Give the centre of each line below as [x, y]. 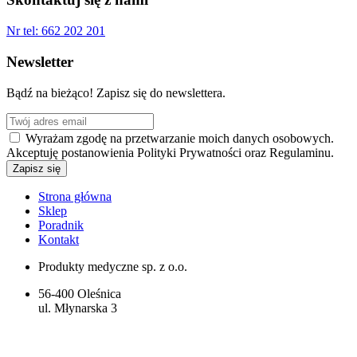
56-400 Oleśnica [80, 293]
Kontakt [59, 239]
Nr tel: [22, 31]
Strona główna [75, 196]
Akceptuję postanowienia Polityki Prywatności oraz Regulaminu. [170, 152]
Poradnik [61, 225]
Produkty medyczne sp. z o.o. [113, 266]
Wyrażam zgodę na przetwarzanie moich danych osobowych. [178, 138]
